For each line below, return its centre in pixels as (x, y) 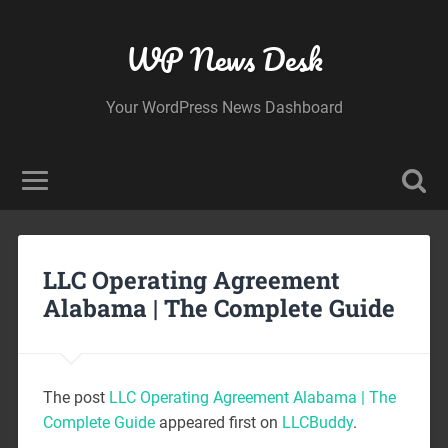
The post (75, 397)
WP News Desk (224, 59)
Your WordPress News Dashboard (224, 107)
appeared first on (218, 422)
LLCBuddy (317, 422)
